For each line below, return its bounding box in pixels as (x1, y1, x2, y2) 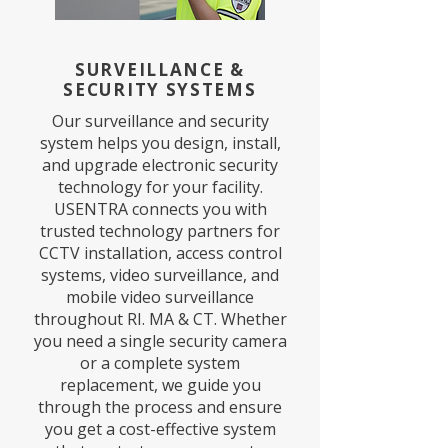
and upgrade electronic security (42, 154, 278, 176)
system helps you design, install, (39, 132, 281, 154)
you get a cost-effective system (44, 418, 276, 440)
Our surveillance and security (51, 110, 269, 132)
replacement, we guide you (59, 374, 261, 396)
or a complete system (80, 352, 240, 374)
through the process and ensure (38, 396, 282, 418)
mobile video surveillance (66, 286, 254, 308)
